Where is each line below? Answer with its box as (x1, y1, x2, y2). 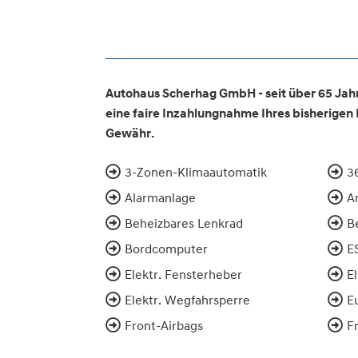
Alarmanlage (125, 189, 196, 205)
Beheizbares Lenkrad (125, 214, 243, 231)
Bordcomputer (125, 240, 208, 257)
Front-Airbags (125, 316, 203, 333)
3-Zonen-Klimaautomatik (125, 163, 267, 180)
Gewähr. (105, 125, 154, 141)
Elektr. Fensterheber (125, 265, 242, 282)
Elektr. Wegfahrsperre (125, 291, 250, 308)
